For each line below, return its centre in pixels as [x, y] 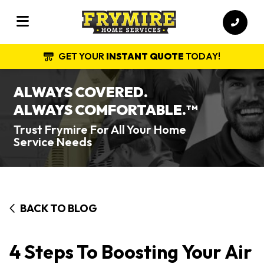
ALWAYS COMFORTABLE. [100, 110]
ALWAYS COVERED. [81, 92]
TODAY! [202, 56]
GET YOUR [82, 56]
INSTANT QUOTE [145, 56]
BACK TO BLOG [59, 208]
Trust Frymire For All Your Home [100, 129]
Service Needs [53, 142]
